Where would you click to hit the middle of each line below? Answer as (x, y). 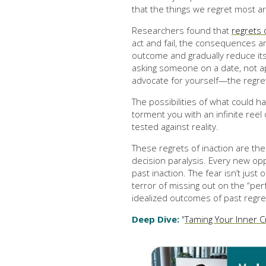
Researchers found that (182, 30)
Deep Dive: (157, 219)
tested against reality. (175, 126)
